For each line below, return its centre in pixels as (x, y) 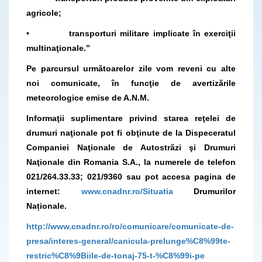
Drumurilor (204, 191)
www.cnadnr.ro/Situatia (127, 191)
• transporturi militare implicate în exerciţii (131, 33)
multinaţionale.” (58, 48)
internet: (54, 191)
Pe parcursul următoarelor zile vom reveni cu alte (131, 68)
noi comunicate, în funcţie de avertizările (131, 83)
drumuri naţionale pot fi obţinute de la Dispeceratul (131, 132)
